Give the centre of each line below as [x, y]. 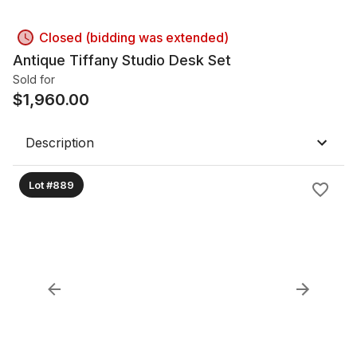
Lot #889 [51, 184]
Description [60, 143]
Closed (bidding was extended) [134, 37]
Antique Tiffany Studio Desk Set [122, 60]
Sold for [34, 79]
